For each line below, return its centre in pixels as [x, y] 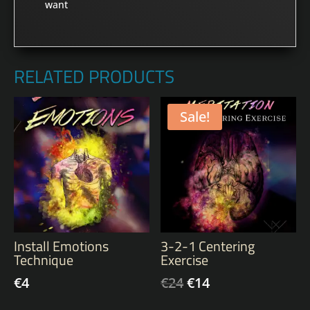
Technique [44, 259]
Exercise [185, 259]
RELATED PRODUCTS [94, 76]
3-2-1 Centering [208, 246]
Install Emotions [61, 246]
